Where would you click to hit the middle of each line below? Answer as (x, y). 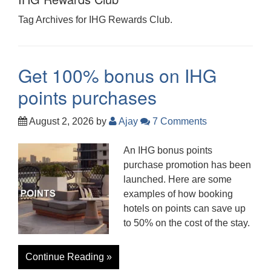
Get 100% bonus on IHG (117, 75)
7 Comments (178, 121)
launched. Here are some (178, 179)
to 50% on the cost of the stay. (187, 223)
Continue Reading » (69, 256)
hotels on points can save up (184, 208)
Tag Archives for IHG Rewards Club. (95, 19)
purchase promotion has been (187, 165)
